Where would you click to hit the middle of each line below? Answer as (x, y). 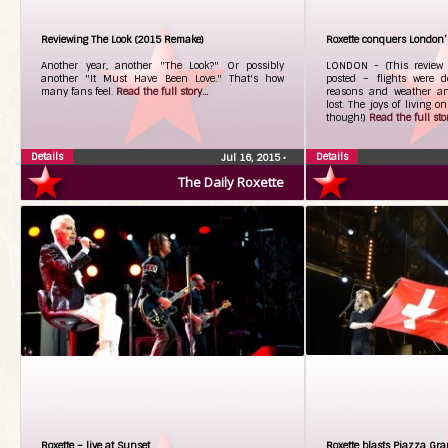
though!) (347, 117)
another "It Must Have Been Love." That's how (162, 78)
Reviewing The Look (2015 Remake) (122, 39)
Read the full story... (162, 91)
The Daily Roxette (231, 182)
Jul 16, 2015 (252, 157)
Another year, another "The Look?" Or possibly (162, 65)
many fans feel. (78, 91)
